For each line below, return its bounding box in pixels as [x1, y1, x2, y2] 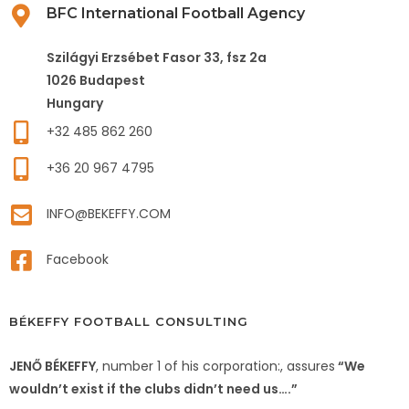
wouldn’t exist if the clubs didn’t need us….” [9, 380, 298, 398]
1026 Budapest [47, 71, 145, 89]
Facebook [47, 250, 109, 268]
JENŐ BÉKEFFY [9, 357, 96, 375]
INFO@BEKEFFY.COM [47, 204, 171, 223]
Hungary [47, 94, 103, 112]
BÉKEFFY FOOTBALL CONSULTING [9, 314, 248, 329]
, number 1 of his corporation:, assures [96, 357, 335, 375]
